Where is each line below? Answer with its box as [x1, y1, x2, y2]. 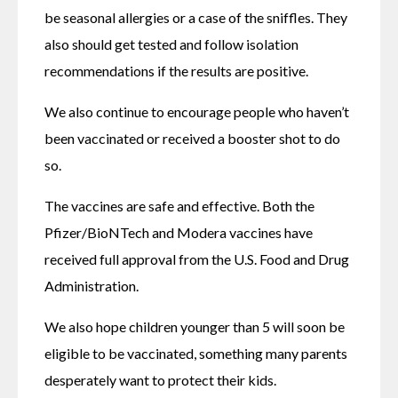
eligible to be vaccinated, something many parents [44, 344, 347, 362]
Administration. [44, 276, 139, 294]
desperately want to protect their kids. [44, 370, 276, 388]
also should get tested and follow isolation [44, 35, 298, 52]
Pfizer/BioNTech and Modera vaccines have [44, 223, 313, 241]
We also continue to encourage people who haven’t [44, 102, 349, 120]
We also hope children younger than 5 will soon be [44, 317, 345, 335]
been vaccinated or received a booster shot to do [44, 129, 340, 147]
